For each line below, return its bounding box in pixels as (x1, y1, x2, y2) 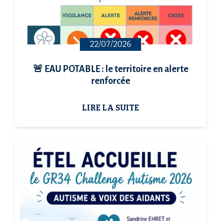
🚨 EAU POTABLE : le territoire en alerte (33, 64, 188, 74)
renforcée (91, 76, 130, 86)
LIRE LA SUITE (82, 103, 139, 113)
